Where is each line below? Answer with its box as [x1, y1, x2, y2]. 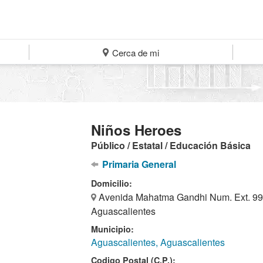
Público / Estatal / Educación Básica [91, 139, 251, 152]
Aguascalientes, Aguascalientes [91, 235, 225, 249]
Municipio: [91, 223, 134, 235]
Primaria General [99, 157, 176, 171]
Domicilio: [91, 177, 133, 189]
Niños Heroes [91, 120, 182, 140]
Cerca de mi [110, 46, 160, 59]
